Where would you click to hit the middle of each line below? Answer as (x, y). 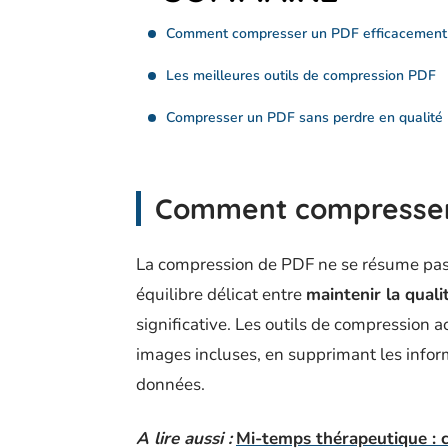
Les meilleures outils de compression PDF (301, 76)
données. (170, 385)
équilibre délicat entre (221, 295)
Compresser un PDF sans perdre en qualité (304, 118)
